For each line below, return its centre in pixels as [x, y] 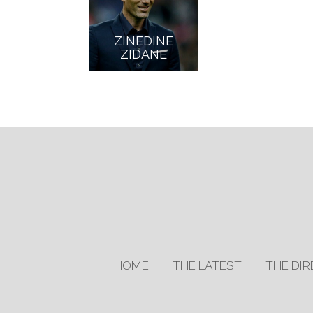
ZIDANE [143, 54]
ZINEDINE [143, 41]
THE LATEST [207, 265]
